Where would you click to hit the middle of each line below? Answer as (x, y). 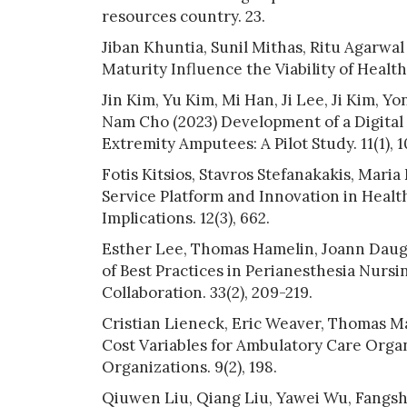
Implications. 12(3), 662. (186, 218)
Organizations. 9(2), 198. (189, 367)
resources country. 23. (184, 16)
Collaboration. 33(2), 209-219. (207, 292)
